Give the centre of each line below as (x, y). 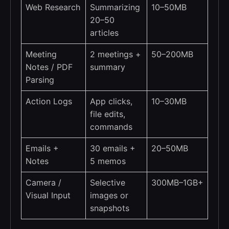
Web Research (53, 7)
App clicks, (111, 101)
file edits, (108, 114)
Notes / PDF (49, 67)
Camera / (43, 183)
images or (109, 196)
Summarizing (115, 7)
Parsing (40, 80)
